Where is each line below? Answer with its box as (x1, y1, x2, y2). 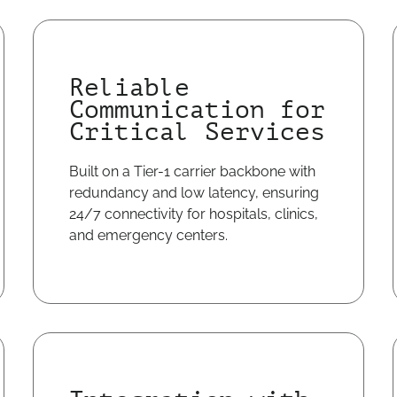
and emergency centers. (69, 227, 229, 244)
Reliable (69, 74, 191, 102)
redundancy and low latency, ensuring (69, 184, 320, 201)
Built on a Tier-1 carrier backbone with (69, 163, 316, 180)
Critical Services (69, 118, 326, 146)
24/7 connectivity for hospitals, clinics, (69, 206, 319, 222)
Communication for (69, 96, 326, 124)
